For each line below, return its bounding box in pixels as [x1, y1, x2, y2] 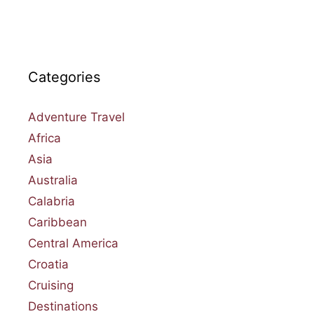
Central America [28, 235, 118, 250]
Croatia [28, 257, 69, 271]
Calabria [28, 193, 75, 208]
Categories [28, 68, 100, 86]
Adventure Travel [28, 109, 125, 124]
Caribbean [28, 214, 87, 229]
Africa [28, 130, 61, 145]
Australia [28, 172, 78, 187]
